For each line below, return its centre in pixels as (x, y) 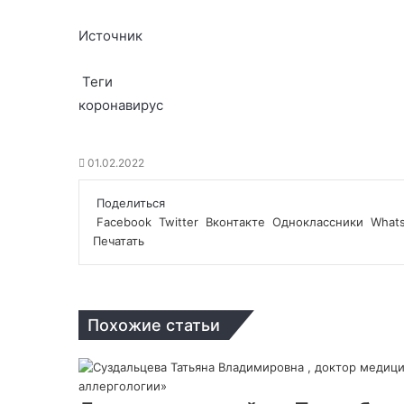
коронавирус (121, 105)
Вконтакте (235, 221)
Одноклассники (318, 221)
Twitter (179, 221)
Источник (110, 35)
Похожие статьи (154, 325)
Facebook (124, 221)
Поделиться (131, 202)
